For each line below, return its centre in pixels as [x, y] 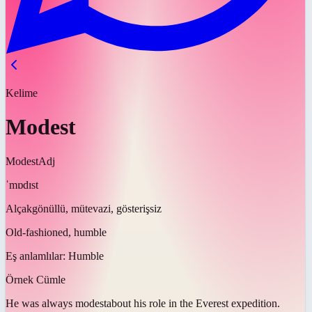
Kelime [22, 93]
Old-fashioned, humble [56, 232]
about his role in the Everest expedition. [193, 303]
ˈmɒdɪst [22, 185]
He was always [39, 303]
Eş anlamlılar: [37, 256]
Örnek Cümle [36, 279]
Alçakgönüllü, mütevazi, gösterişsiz [84, 208]
